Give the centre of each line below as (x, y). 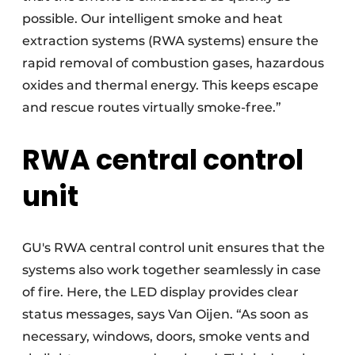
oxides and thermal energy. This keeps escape (170, 86)
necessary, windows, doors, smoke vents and (166, 337)
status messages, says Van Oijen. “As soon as (165, 315)
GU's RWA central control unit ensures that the (174, 248)
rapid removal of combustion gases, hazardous (173, 63)
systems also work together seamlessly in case (172, 270)
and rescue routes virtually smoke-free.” (152, 108)
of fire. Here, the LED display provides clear (160, 292)
